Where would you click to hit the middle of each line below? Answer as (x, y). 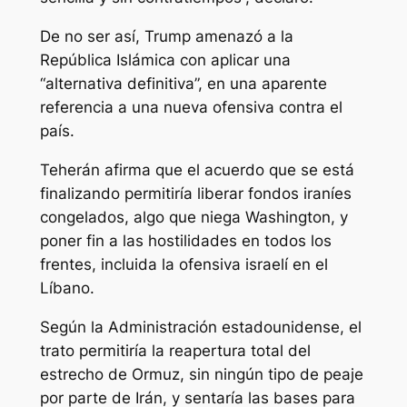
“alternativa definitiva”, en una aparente (183, 84)
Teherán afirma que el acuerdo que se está (197, 169)
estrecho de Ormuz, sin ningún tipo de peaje (201, 374)
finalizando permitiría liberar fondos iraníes (195, 193)
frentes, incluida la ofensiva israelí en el (184, 264)
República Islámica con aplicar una (165, 60)
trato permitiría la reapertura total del (175, 350)
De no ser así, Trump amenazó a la (166, 36)
